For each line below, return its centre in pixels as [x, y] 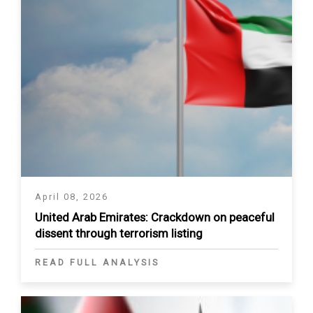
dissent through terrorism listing [119, 234]
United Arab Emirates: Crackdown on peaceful [155, 218]
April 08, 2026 [72, 197]
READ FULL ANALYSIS [97, 263]
